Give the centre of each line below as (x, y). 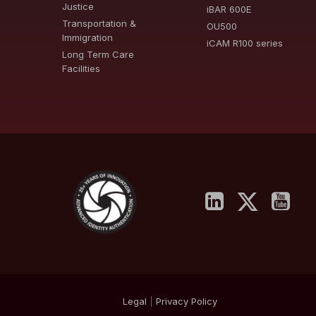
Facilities (81, 68)
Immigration (88, 37)
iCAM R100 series (245, 43)
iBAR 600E (229, 9)
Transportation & (99, 23)
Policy (204, 301)
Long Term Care (98, 54)
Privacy (172, 301)
